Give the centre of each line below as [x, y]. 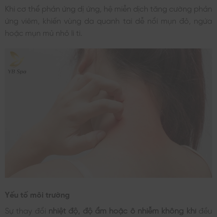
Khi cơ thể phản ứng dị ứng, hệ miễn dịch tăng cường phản [108, 8]
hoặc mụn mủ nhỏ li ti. [44, 32]
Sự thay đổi [27, 210]
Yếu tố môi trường [37, 194]
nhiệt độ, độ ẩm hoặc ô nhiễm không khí [124, 210]
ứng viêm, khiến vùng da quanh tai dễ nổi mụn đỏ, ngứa [108, 20]
